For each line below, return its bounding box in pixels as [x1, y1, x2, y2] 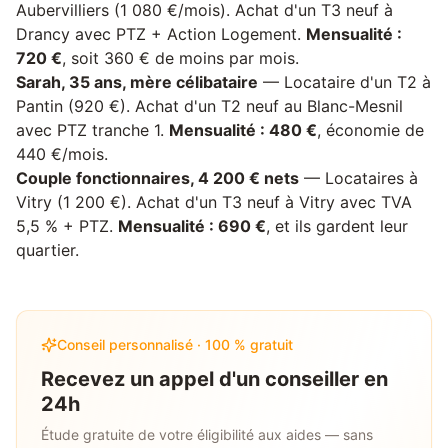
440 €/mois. [16, 144, 108, 164]
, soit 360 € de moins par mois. [62, 48, 299, 68]
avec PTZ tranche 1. [16, 120, 169, 140]
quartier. [16, 240, 79, 260]
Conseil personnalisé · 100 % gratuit [57, 336, 293, 353]
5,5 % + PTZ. [16, 216, 118, 236]
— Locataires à [299, 168, 418, 188]
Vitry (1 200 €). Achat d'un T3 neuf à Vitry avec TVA [16, 192, 412, 212]
